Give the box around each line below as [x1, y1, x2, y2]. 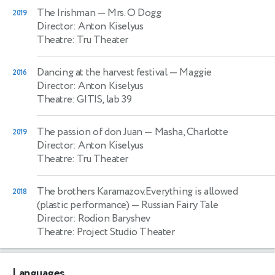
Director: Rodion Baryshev [37, 211, 150, 226]
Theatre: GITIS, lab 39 [37, 91, 132, 107]
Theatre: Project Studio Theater [37, 224, 175, 239]
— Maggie [167, 64, 212, 80]
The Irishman [37, 5, 96, 20]
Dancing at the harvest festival [37, 64, 168, 80]
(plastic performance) [37, 197, 130, 212]
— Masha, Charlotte [142, 124, 228, 139]
